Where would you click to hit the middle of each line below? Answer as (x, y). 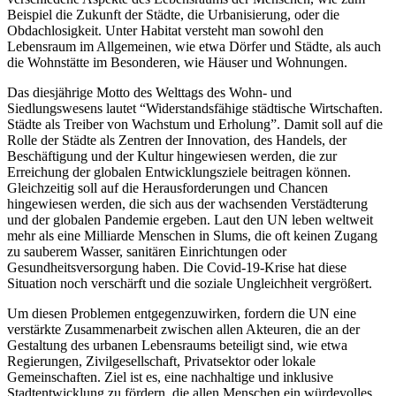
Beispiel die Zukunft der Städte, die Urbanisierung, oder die (173, 15)
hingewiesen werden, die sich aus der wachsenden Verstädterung (187, 204)
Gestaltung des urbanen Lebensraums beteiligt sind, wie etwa (177, 345)
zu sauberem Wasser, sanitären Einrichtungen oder (147, 251)
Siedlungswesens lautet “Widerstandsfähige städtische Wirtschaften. (195, 108)
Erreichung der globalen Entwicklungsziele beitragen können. (179, 172)
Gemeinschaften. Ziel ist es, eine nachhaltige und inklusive (170, 377)
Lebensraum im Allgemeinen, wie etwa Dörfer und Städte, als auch (194, 46)
